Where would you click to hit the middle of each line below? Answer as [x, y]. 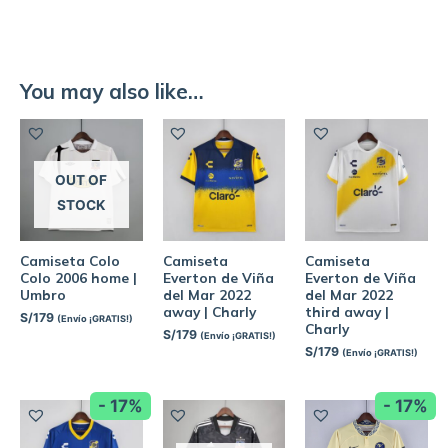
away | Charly [209, 312]
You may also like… [112, 91]
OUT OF [81, 180]
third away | [347, 312]
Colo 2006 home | [78, 278]
